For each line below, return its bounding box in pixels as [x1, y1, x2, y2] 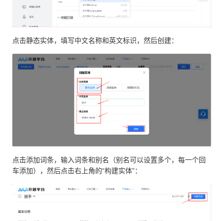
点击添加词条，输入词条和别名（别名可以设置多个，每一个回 [12, 155, 206, 164]
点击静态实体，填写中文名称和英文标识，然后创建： [12, 36, 178, 44]
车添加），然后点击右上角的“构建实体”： [12, 166, 142, 175]
